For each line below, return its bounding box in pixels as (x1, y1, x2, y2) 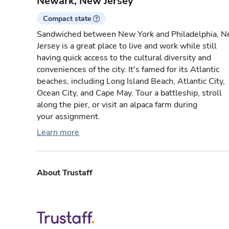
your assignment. (37, 111, 100, 123)
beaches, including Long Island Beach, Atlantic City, (37, 76, 225, 87)
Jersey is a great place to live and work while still (37, 40, 217, 52)
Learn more (37, 127, 79, 139)
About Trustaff (37, 167, 93, 179)
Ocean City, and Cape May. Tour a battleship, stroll (37, 87, 222, 99)
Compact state (43, 14, 91, 24)
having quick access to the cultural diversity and (37, 52, 211, 64)
